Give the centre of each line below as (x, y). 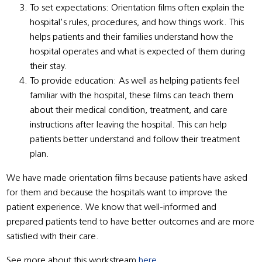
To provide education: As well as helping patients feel (135, 81)
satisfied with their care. (53, 237)
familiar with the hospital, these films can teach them (132, 96)
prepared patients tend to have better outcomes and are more (131, 222)
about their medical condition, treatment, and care (129, 110)
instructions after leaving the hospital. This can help (129, 125)
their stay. (49, 66)
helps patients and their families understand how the (132, 37)
